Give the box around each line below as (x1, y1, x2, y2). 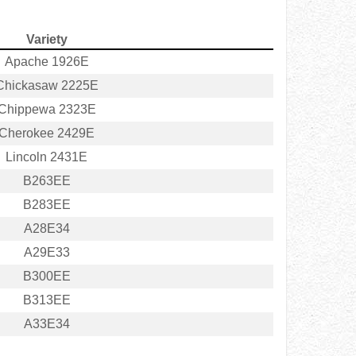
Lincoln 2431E (6, 150, 87, 164)
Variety (25, 33, 68, 47)
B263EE (22, 174, 71, 188)
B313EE (22, 293, 71, 308)
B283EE (22, 198, 71, 212)
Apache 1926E (4, 55, 89, 69)
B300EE (22, 269, 71, 284)
